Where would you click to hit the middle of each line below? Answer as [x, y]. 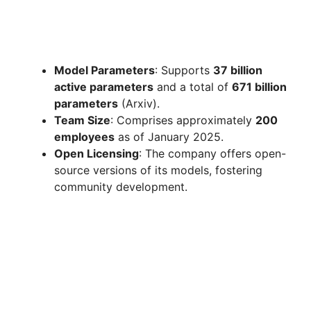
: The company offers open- [212, 154]
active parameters [104, 87]
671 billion [259, 87]
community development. [121, 187]
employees [84, 137]
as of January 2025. [169, 137]
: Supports [184, 70]
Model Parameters [104, 70]
